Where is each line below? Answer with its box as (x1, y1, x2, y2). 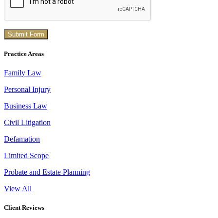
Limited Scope (4, 151, 49, 160)
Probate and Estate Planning (4, 168, 90, 177)
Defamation (4, 135, 40, 144)
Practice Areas (4, 50, 44, 58)
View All (4, 184, 32, 193)
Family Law (4, 69, 41, 77)
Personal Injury (4, 85, 51, 94)
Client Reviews (4, 204, 44, 212)
